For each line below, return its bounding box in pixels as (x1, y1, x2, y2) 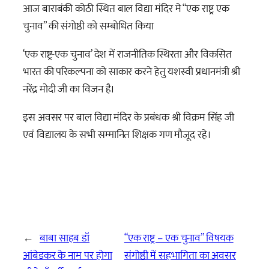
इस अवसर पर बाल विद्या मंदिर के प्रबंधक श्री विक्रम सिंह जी (23, 108, 235, 127)
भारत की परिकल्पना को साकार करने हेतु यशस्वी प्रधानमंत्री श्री (23, 62, 241, 82)
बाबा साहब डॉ (39, 229, 90, 248)
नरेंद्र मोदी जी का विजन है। (23, 80, 115, 99)
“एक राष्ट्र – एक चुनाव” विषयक (124, 229, 234, 248)
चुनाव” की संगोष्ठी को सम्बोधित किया (23, 16, 154, 35)
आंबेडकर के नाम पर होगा (23, 246, 112, 265)
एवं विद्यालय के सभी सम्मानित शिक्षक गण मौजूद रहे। (23, 125, 211, 145)
